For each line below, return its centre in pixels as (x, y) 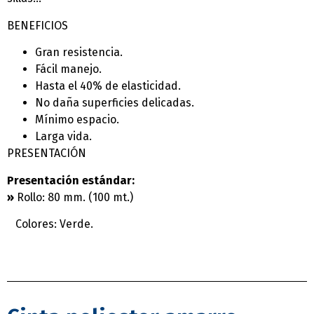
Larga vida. (63, 137)
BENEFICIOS (37, 25)
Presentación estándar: (71, 180)
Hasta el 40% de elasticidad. (108, 86)
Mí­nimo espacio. (77, 120)
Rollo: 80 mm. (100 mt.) (74, 197)
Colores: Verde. (50, 224)
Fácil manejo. (68, 69)
